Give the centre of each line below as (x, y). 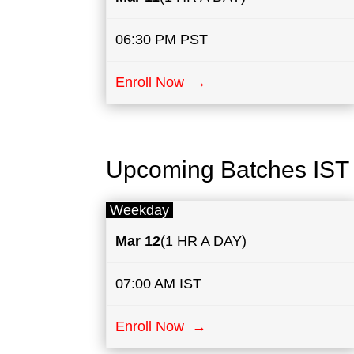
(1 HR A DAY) (203, 241)
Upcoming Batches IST (228, 170)
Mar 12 (137, 241)
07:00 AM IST (158, 284)
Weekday (140, 211)
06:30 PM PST (161, 39)
